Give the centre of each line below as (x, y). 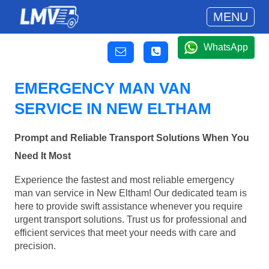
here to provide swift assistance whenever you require (128, 206)
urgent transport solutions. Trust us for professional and (131, 219)
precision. (35, 246)
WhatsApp (226, 47)
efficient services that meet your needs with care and (125, 232)
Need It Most (43, 156)
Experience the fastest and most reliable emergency (124, 180)
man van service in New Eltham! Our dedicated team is (131, 193)
